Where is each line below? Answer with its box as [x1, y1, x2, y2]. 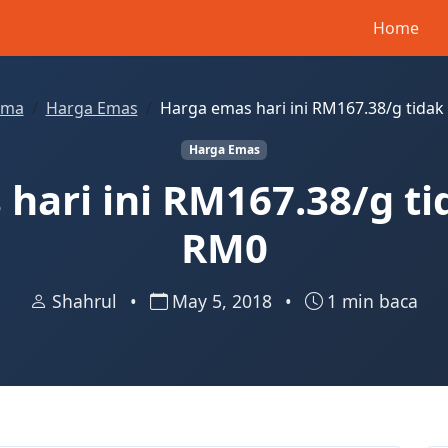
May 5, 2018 [172, 289, 277, 314]
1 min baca [327, 289, 418, 314]
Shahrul [52, 289, 122, 314]
